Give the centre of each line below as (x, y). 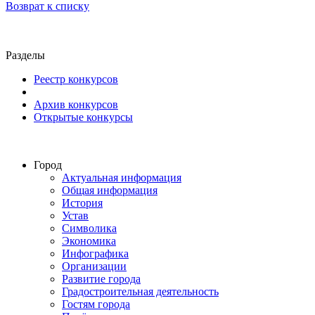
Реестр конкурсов (76, 79)
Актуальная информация (122, 177)
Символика (89, 228)
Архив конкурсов (76, 104)
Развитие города (101, 278)
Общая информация (110, 190)
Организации (94, 266)
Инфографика (95, 253)
